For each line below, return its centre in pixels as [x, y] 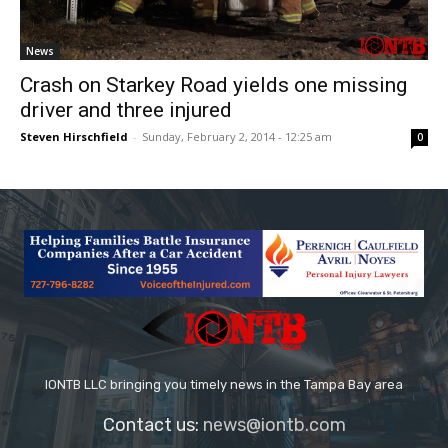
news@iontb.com [274, 425]
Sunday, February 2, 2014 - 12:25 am [237, 137]
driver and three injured [126, 110]
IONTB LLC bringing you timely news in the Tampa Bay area [224, 385]
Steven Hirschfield [74, 137]
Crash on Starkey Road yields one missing [213, 85]
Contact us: [152, 425]
